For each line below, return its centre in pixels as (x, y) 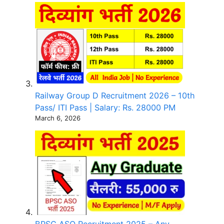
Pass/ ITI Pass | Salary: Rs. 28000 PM (105, 107)
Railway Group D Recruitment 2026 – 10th (115, 95)
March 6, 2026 (58, 118)
